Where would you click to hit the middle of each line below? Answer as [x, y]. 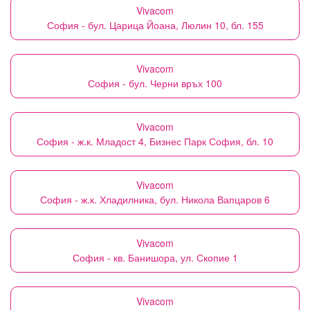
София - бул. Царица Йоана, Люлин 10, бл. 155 [155, 25]
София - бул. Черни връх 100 [155, 83]
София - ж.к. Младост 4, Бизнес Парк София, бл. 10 [155, 141]
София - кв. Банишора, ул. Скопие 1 [155, 257]
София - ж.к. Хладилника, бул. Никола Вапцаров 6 [155, 199]
